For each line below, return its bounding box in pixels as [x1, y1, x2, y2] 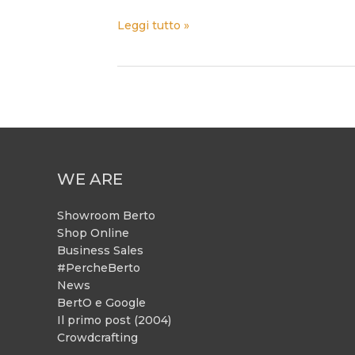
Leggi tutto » [117, 18, 189, 33]
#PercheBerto [57, 260, 140, 275]
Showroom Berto [57, 208, 155, 223]
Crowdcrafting [57, 330, 138, 345]
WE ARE [57, 169, 123, 189]
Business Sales [57, 242, 143, 258]
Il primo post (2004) [57, 312, 171, 327]
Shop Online [57, 225, 129, 240]
